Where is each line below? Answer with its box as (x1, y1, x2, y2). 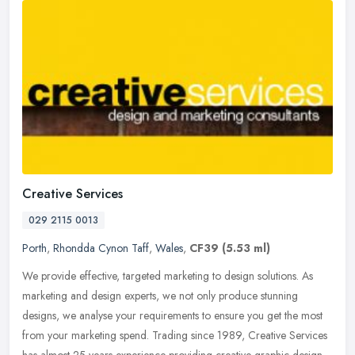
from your (22, 327, 68, 344)
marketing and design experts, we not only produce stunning (22, 288, 298, 304)
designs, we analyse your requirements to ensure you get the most (22, 307, 323, 324)
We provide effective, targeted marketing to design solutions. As (22, 268, 313, 284)
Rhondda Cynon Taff (53, 240, 149, 257)
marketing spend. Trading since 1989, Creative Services (71, 327, 327, 344)
